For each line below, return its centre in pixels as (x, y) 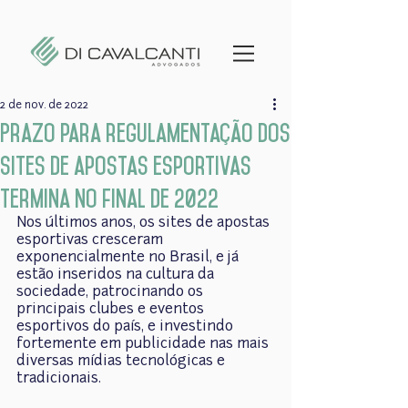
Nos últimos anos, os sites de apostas (145, 223)
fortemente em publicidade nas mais (144, 344)
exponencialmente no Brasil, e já (129, 258)
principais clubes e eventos (112, 310)
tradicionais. (59, 379)
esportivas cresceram (92, 240)
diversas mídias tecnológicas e (122, 362)
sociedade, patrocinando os (112, 292)
